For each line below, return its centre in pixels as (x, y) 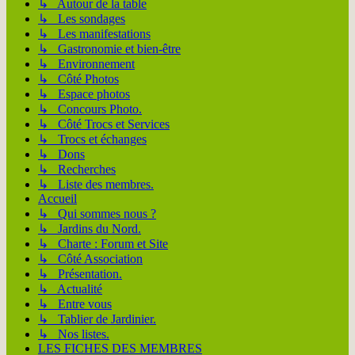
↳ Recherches (77, 169)
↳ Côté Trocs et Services (104, 124)
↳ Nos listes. (74, 334)
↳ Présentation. (80, 273)
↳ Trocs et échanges (92, 139)
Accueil (57, 198)
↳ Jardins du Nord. (90, 228)
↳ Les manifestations (94, 33)
